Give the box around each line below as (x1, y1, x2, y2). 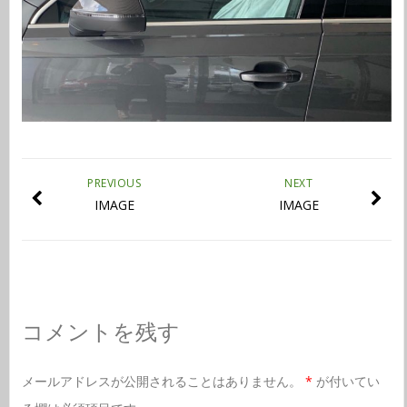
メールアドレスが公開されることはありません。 (21, 372, 302, 391)
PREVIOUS (87, 175, 142, 192)
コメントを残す (21, 316, 180, 347)
